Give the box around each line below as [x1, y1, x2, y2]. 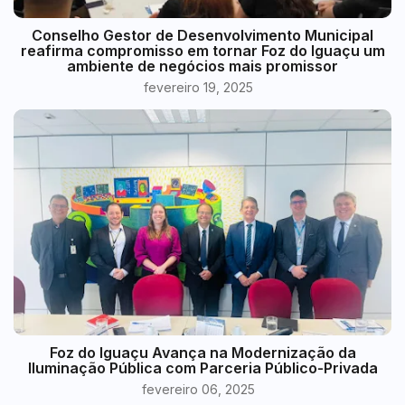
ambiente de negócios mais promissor [67, 57, 338, 76]
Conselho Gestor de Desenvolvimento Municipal [32, 26, 373, 45]
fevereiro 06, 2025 [141, 381, 255, 398]
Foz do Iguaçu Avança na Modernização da [49, 344, 356, 363]
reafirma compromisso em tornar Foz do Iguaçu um [20, 42, 385, 61]
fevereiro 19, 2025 [143, 80, 253, 96]
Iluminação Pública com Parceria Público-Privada [27, 359, 378, 378]
